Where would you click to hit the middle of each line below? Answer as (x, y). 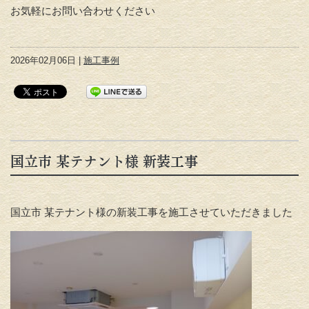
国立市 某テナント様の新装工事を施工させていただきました (151, 212)
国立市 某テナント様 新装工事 (104, 162)
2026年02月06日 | (47, 61)
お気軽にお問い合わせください (83, 11)
